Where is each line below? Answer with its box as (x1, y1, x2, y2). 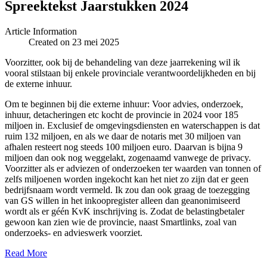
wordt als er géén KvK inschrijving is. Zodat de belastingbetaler (5, 206, 244, 216)
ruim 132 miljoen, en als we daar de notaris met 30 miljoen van (5, 131, 241, 141)
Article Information (5, 26, 77, 36)
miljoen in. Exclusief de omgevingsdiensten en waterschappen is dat (5, 120, 260, 131)
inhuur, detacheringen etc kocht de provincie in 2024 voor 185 (5, 109, 238, 120)
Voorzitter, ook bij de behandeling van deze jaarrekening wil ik (5, 57, 240, 67)
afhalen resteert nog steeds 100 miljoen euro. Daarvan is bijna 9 (5, 141, 243, 152)
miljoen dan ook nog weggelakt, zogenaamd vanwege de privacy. (5, 152, 251, 163)
